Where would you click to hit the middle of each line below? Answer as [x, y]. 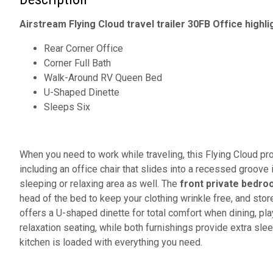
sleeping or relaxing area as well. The [100, 184]
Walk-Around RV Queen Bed [103, 78]
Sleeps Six [67, 107]
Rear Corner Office [83, 49]
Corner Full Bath [77, 63]
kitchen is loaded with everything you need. [112, 243]
